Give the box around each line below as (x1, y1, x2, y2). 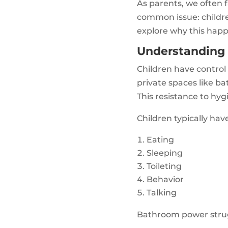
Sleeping (146, 148, 183, 158)
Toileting (146, 161, 182, 172)
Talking (146, 188, 177, 198)
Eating (146, 135, 174, 145)
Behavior (146, 175, 184, 185)
